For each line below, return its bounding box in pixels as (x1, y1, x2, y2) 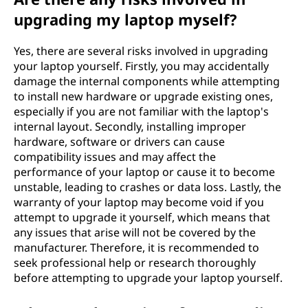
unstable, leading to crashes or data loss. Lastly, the (14, 179, 281, 195)
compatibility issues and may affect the (14, 148, 216, 164)
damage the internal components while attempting (14, 73, 280, 89)
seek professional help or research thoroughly (14, 254, 256, 270)
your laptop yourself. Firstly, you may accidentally (14, 58, 269, 74)
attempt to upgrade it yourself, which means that (14, 209, 270, 225)
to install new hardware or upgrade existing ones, (14, 88, 273, 104)
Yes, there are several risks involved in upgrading (14, 43, 268, 58)
